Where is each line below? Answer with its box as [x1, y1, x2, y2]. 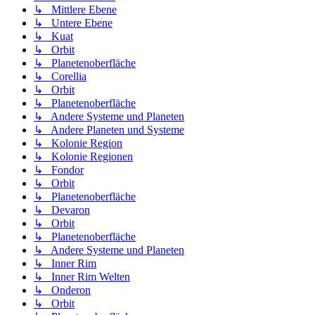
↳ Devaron [34, 204, 90, 217]
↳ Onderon [34, 284, 91, 297]
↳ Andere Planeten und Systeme [34, 124, 184, 136]
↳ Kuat [34, 30, 73, 43]
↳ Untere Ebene [34, 17, 112, 30]
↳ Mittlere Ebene [34, 4, 117, 16]
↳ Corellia [34, 70, 86, 83]
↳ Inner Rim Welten [34, 271, 130, 283]
